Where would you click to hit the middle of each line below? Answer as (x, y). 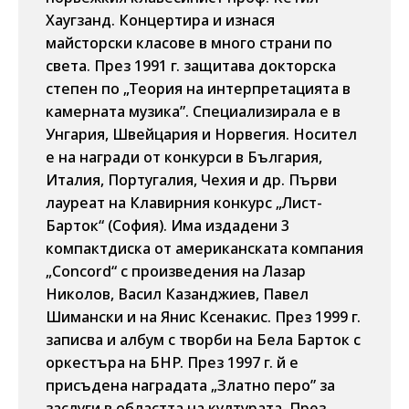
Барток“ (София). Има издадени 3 (168, 225)
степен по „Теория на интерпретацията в (198, 89)
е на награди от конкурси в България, (184, 157)
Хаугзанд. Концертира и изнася (160, 20)
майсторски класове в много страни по (189, 43)
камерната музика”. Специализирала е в (193, 111)
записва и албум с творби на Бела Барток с (203, 340)
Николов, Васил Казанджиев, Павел (177, 294)
